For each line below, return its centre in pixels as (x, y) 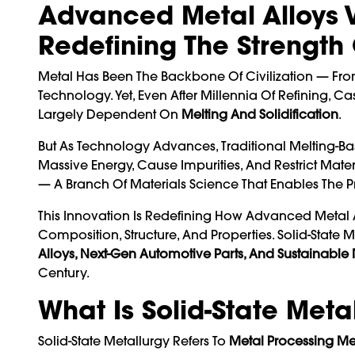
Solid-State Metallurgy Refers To (134, 340)
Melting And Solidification (260, 114)
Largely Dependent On (110, 114)
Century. (64, 272)
